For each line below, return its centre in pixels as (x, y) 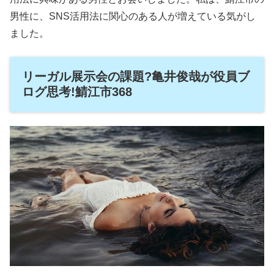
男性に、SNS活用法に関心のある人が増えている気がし (133, 17)
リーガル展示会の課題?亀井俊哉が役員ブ (136, 77)
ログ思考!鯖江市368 (77, 92)
